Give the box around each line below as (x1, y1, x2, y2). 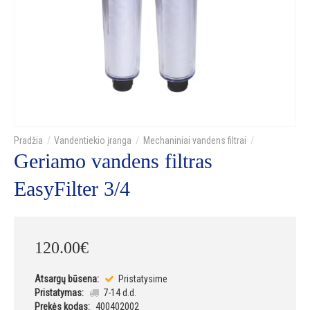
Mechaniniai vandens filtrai (143, 135, 246, 147)
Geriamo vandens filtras (14, 149, 212, 173)
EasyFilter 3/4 (14, 177, 130, 201)
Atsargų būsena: (35, 273, 99, 285)
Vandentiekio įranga (54, 135, 132, 147)
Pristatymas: (35, 287, 84, 299)
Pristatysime (116, 273, 167, 285)
